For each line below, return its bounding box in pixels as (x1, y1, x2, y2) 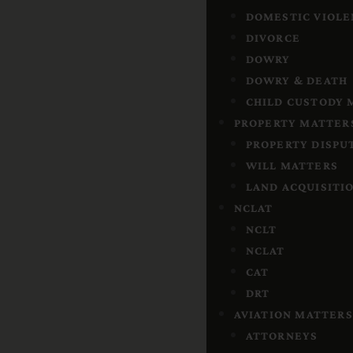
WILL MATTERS (245, 159, 338, 172)
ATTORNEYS (245, 329, 318, 342)
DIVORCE (245, 32, 300, 44)
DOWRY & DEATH (245, 74, 348, 87)
